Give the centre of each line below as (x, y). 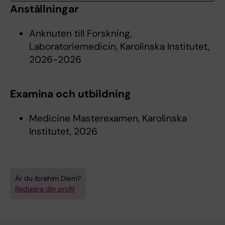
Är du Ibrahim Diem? (48, 178)
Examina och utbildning (71, 94)
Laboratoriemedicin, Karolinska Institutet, (119, 46)
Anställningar (44, 9)
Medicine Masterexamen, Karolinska (108, 118)
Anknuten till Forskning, (80, 33)
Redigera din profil (45, 189)
